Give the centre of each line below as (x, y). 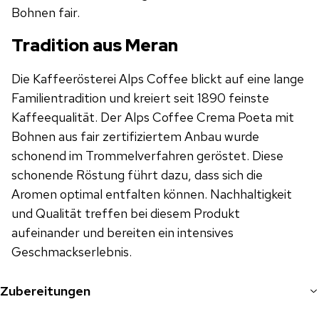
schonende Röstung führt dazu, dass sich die (137, 174)
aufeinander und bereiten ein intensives (122, 232)
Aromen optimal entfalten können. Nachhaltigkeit (152, 194)
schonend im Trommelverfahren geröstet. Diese (147, 155)
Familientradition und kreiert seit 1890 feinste (140, 98)
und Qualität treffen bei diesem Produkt (126, 213)
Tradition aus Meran (95, 45)
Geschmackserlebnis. (72, 251)
